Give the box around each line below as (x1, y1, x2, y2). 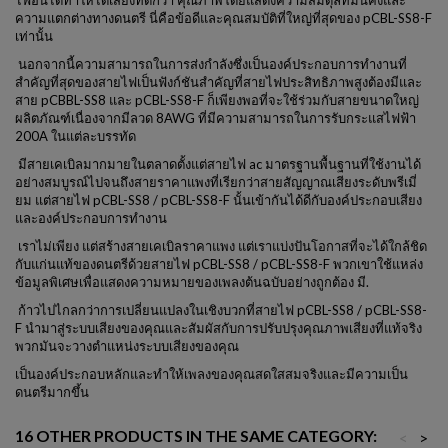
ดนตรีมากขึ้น (15, 384, 89, 400)
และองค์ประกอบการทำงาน (15, 210, 167, 226)
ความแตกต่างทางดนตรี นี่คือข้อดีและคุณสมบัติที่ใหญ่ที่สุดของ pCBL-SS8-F (15, 10, 432, 26)
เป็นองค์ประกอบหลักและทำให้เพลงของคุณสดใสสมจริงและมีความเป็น (15, 366, 408, 382)
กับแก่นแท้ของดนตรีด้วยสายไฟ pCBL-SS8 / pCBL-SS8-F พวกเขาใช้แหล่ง (15, 256, 423, 272)
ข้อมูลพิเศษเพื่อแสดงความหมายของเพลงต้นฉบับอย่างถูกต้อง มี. (15, 274, 369, 290)
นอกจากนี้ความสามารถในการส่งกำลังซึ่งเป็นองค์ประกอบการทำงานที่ (15, 56, 407, 72)
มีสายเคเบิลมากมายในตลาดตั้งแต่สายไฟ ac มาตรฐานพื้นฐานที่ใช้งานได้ (15, 156, 421, 172)
